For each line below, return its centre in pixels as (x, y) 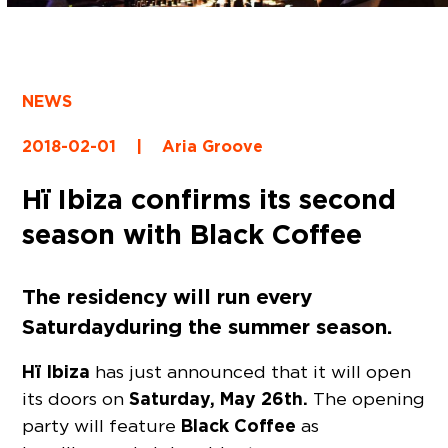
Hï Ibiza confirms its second (209, 198)
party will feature (99, 426)
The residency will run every (167, 296)
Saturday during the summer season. (207, 326)
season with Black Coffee (192, 233)
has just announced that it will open (251, 372)
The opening (367, 399)
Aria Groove (213, 146)
